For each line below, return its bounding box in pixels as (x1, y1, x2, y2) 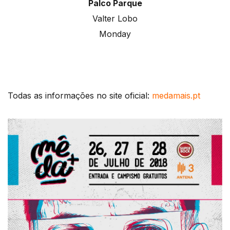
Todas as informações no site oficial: (8, 90, 152, 101)
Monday (99, 29, 131, 40)
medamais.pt (152, 90, 200, 101)
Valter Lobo (92, 13, 138, 24)
